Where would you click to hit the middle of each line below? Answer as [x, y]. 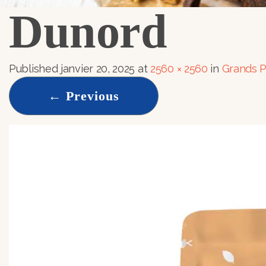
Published [35, 69]
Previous [91, 96]
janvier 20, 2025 [98, 69]
